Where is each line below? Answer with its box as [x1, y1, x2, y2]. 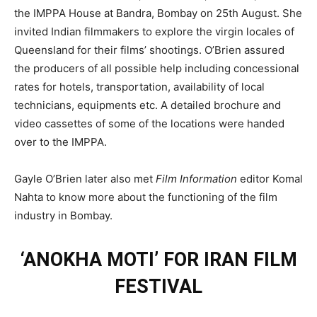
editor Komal [237, 171, 303, 185]
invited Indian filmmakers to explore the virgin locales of [14, 24, 294, 38]
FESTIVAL [115, 275, 202, 298]
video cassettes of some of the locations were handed [14, 116, 284, 130]
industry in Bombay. [14, 208, 113, 222]
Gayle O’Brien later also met [14, 171, 156, 185]
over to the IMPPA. [14, 134, 107, 149]
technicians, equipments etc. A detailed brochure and [14, 98, 281, 112]
